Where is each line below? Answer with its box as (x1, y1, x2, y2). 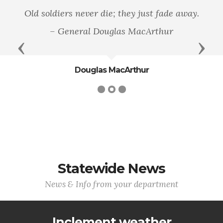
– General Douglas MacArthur (50, 25, 173, 37)
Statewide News (58, 160, 165, 177)
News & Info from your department (45, 179, 178, 190)
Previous (21, 41, 62, 53)
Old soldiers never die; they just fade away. (24, 7, 199, 19)
